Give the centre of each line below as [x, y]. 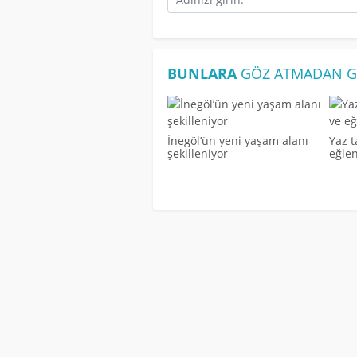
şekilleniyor [197, 154]
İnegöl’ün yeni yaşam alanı [237, 141]
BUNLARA [202, 74]
